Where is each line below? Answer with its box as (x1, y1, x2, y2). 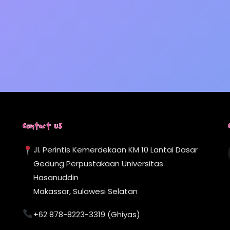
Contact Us (23, 119, 62, 137)
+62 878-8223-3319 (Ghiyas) (33, 208, 140, 220)
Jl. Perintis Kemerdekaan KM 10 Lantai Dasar (33, 144, 198, 156)
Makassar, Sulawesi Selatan (33, 186, 138, 197)
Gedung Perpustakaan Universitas (33, 158, 163, 169)
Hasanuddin (33, 172, 79, 183)
